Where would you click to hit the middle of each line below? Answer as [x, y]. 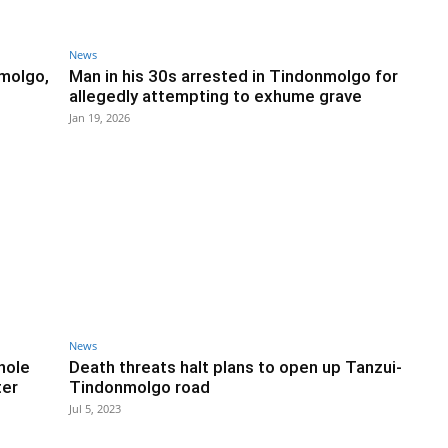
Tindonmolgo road [139, 387]
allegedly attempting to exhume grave [215, 95]
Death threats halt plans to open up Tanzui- [235, 367]
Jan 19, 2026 [99, 117]
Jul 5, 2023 [95, 409]
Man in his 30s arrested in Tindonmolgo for [233, 75]
